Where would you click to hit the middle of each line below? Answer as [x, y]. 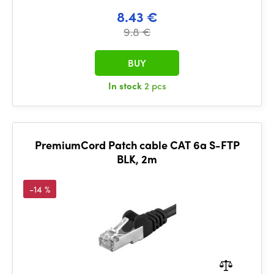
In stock [126, 86]
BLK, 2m [137, 159]
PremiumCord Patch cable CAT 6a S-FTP [137, 145]
